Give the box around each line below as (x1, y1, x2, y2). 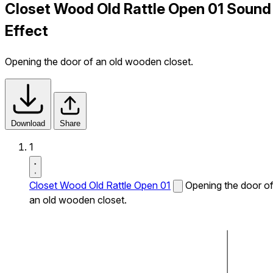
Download (11, 118, 45, 128)
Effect (5, 21, 48, 40)
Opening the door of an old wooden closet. (5, 55, 193, 68)
